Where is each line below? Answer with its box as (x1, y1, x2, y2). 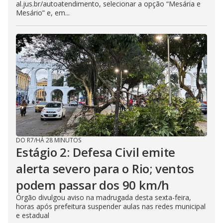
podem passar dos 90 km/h (16, 177, 170, 194)
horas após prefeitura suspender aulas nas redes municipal (16, 202, 206, 212)
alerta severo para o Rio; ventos (16, 160, 194, 177)
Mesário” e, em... (16, 8, 70, 18)
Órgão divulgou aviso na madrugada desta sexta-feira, (16, 193, 191, 203)
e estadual (16, 211, 49, 221)
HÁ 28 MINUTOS (36, 136, 81, 145)
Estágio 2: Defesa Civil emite (16, 144, 176, 161)
